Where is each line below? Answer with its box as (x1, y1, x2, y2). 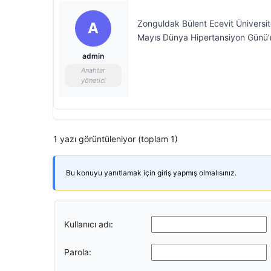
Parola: (64, 246, 91, 257)
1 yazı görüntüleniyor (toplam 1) (53, 134, 178, 144)
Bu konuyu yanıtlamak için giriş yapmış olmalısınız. (66, 168, 237, 177)
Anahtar (81, 66, 105, 74)
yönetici (80, 76, 106, 85)
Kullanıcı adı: (64, 218, 113, 229)
